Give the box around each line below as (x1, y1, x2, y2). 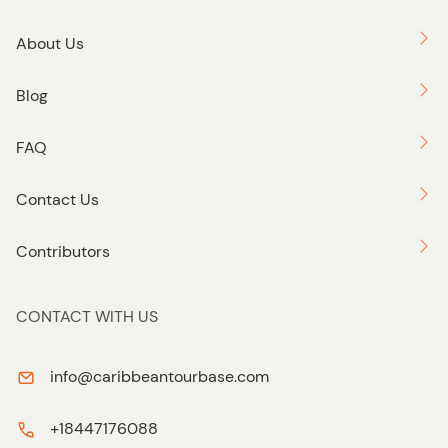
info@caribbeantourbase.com (50, 366, 269, 388)
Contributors (16, 241, 110, 263)
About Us (16, 33, 84, 55)
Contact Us (16, 189, 99, 211)
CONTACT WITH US (16, 306, 158, 328)
